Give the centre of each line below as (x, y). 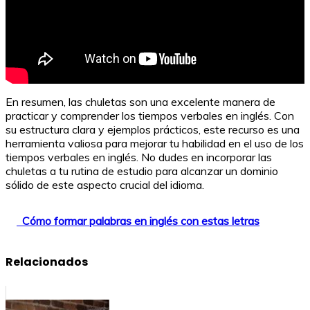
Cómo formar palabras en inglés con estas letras (141, 221)
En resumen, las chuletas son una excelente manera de (140, 102)
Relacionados (47, 262)
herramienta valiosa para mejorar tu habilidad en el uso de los (155, 143)
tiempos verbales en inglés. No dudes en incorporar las (139, 157)
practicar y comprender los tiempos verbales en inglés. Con (150, 116)
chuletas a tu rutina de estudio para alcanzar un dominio (142, 171)
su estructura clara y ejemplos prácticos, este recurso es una (153, 129)
